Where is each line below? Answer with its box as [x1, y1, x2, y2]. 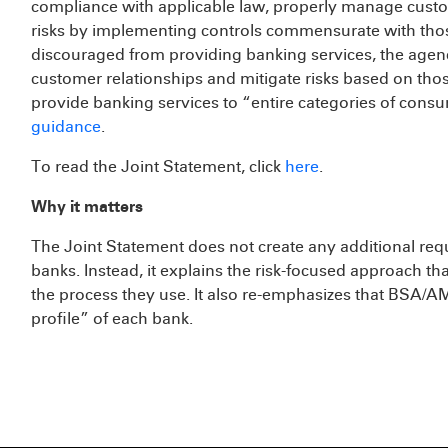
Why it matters [31, 197, 143, 216]
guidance [31, 117, 101, 136]
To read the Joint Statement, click [31, 157, 285, 176]
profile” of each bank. [31, 309, 193, 328]
